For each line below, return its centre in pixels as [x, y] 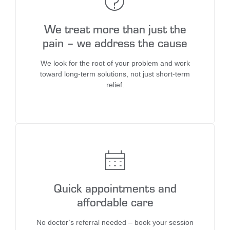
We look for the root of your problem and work [115, 63]
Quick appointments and [115, 188]
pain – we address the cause [115, 43]
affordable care [115, 202]
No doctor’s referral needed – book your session [115, 223]
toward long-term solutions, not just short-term [115, 74]
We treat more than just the [115, 29]
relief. [115, 85]
